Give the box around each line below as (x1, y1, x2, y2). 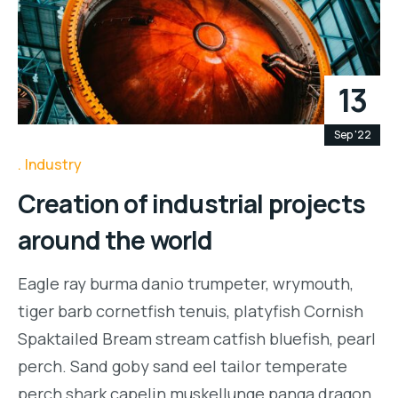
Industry (25, 155, 82, 175)
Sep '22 (333, 126, 371, 142)
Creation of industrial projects (18, 186, 365, 220)
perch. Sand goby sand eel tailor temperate (18, 354, 347, 377)
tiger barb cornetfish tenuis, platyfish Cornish (18, 299, 363, 322)
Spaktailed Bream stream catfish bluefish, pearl (18, 327, 376, 349)
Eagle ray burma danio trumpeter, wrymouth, (18, 272, 354, 294)
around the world (18, 222, 213, 257)
